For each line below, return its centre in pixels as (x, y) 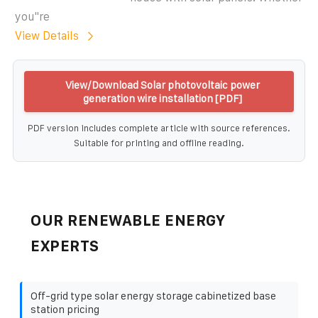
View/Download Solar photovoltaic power (163, 84)
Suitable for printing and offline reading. (159, 143)
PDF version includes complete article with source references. (159, 128)
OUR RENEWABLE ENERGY (128, 220)
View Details (47, 35)
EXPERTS (65, 246)
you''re (32, 16)
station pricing (65, 309)
